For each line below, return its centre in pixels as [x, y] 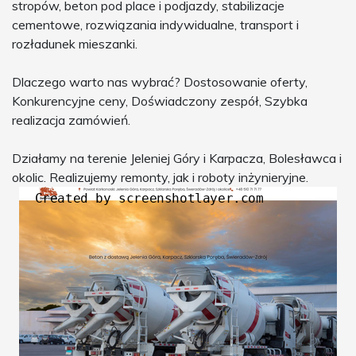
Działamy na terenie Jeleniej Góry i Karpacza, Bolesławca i [177, 159]
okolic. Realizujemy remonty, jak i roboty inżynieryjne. [160, 178]
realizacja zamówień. [71, 120]
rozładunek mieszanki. [75, 44]
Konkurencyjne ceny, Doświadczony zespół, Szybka [160, 101]
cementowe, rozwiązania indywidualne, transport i [155, 25]
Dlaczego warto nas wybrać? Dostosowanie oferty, [160, 82]
